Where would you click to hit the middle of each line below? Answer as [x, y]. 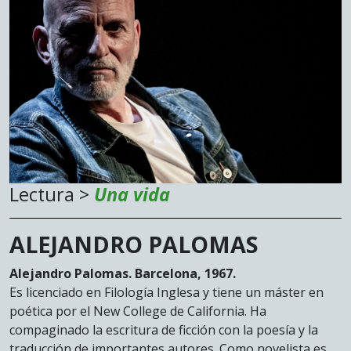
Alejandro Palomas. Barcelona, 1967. [123, 273]
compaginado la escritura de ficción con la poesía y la [164, 329]
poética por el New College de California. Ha [138, 311]
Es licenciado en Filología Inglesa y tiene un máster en [166, 292]
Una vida [132, 194]
